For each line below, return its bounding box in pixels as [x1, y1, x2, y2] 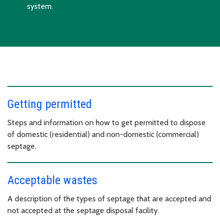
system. [27, 1, 55, 11]
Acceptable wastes [7, 173, 97, 188]
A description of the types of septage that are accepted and [7, 194, 211, 204]
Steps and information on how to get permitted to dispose [7, 118, 206, 128]
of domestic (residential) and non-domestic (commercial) [7, 130, 199, 139]
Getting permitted [7, 97, 92, 111]
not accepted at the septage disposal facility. [7, 206, 159, 216]
